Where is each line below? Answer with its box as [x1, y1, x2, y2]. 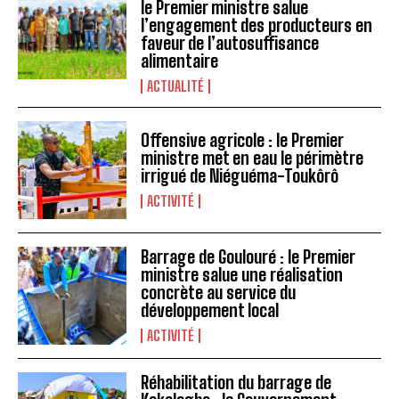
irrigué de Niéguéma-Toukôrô [141, 166, 339, 187]
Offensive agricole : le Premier [141, 130, 345, 151]
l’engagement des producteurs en [141, 15, 373, 37]
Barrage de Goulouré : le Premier [141, 247, 356, 268]
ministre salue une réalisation [141, 265, 344, 286]
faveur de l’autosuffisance [141, 33, 320, 54]
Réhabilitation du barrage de [141, 372, 332, 394]
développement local [141, 300, 280, 322]
